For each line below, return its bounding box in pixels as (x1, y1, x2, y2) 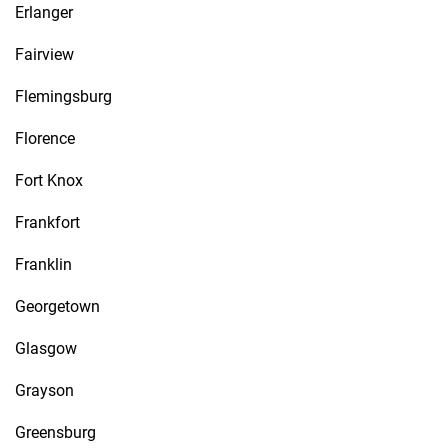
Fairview (15, 45, 74, 64)
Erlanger (15, 3, 73, 22)
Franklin (15, 255, 72, 274)
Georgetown (15, 297, 100, 316)
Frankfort (15, 213, 80, 232)
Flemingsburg (15, 87, 112, 106)
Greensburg (15, 423, 96, 442)
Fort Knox (15, 171, 83, 190)
